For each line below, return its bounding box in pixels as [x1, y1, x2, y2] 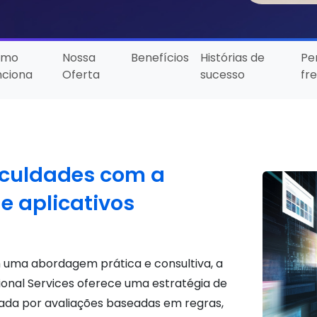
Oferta [62, 67, 100, 83]
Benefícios [131, 50, 190, 67]
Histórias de [200, 50, 265, 67]
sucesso [200, 67, 246, 83]
